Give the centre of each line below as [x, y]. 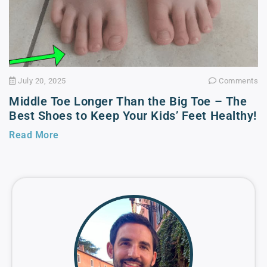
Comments [237, 81]
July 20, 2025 [41, 81]
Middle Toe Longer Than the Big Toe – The [128, 102]
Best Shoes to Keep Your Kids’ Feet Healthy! [133, 116]
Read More [34, 135]
